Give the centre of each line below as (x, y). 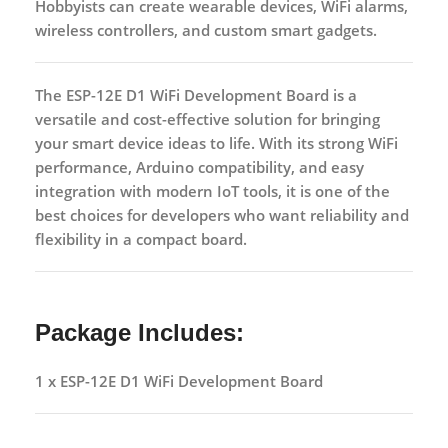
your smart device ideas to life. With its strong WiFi (216, 142)
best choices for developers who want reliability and (222, 214)
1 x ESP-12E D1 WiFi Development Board (179, 380)
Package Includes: (139, 332)
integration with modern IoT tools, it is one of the (212, 190)
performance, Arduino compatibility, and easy (199, 166)
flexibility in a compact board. (141, 238)
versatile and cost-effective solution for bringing (207, 118)
